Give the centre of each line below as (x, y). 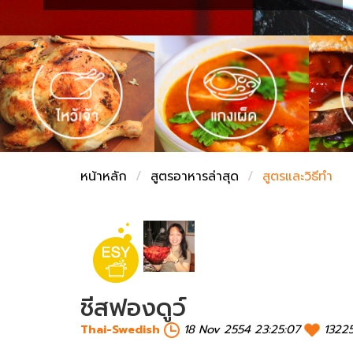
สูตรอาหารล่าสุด (195, 176)
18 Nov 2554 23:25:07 (242, 329)
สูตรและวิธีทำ (297, 176)
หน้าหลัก (104, 176)
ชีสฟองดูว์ (133, 308)
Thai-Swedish (120, 329)
